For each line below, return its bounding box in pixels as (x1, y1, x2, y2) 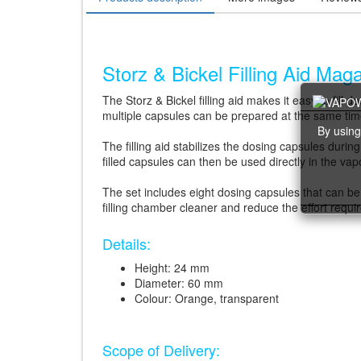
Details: (102, 232, 151, 254)
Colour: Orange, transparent (135, 289, 279, 306)
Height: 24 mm (135, 259, 210, 276)
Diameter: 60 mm (135, 274, 223, 291)
